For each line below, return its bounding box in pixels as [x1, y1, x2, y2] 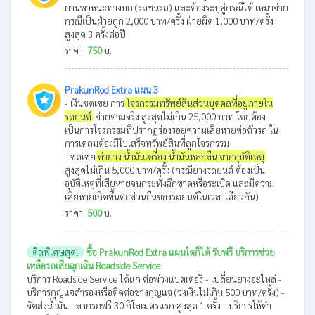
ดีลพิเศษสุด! [32, 245, 79, 258]
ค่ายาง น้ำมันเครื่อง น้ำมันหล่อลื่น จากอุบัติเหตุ [98, 150, 264, 162]
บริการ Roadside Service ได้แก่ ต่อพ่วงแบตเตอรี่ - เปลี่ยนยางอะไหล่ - [27, 272, 282, 285]
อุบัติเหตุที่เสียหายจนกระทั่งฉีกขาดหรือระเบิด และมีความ [65, 176, 275, 189]
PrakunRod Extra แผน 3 [65, 83, 158, 96]
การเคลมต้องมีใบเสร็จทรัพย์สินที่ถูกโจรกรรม [65, 136, 229, 149]
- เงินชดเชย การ [65, 96, 124, 109]
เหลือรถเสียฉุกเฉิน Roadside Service [27, 259, 160, 271]
